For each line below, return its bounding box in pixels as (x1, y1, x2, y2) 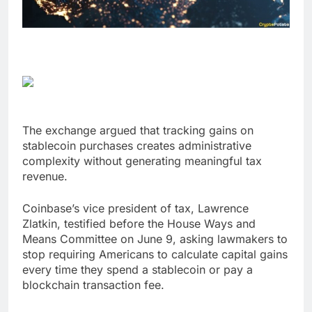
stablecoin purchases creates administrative (22, 139, 251, 153)
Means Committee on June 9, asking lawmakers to (22, 232, 288, 247)
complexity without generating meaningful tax (22, 154, 262, 169)
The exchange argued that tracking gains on (22, 123, 253, 138)
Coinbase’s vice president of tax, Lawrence (22, 201, 249, 216)
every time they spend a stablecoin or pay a (22, 263, 253, 277)
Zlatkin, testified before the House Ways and (22, 217, 256, 231)
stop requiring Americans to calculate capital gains (22, 247, 288, 262)
